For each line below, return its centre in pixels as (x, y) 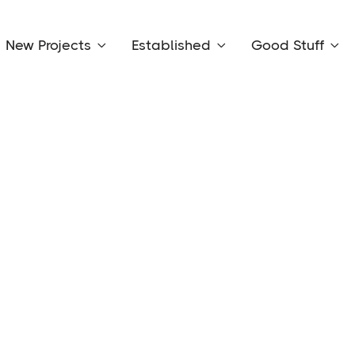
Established (171, 45)
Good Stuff (288, 45)
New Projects (48, 45)
